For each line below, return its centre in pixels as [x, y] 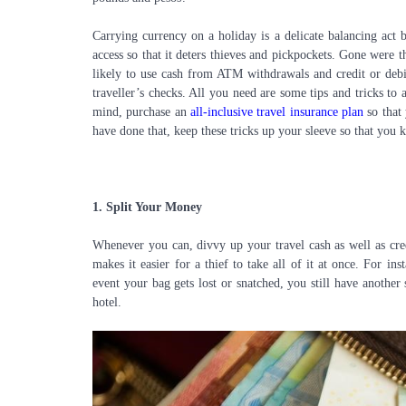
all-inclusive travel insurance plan [277, 112]
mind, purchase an [141, 112]
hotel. [107, 302]
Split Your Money [154, 207]
